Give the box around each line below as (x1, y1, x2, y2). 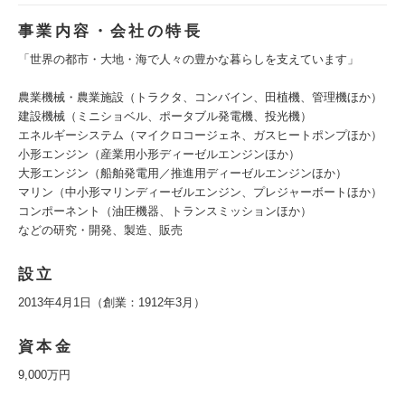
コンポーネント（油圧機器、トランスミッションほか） (18, 204, 312, 218)
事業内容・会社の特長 (18, 23, 202, 40)
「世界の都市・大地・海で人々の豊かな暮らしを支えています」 (18, 52, 359, 66)
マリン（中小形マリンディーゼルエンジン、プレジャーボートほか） (18, 185, 382, 199)
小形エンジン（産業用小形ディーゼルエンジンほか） (18, 147, 300, 161)
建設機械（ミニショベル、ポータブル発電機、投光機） (18, 109, 312, 123)
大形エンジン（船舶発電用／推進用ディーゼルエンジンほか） (18, 166, 347, 180)
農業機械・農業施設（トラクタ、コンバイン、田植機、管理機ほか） (18, 90, 382, 104)
